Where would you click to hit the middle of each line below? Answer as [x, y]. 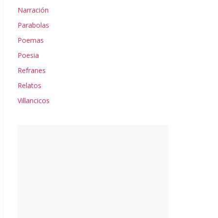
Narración [33, 10]
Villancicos [34, 100]
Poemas [31, 40]
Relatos [29, 85]
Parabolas [33, 25]
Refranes [32, 70]
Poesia [28, 55]
